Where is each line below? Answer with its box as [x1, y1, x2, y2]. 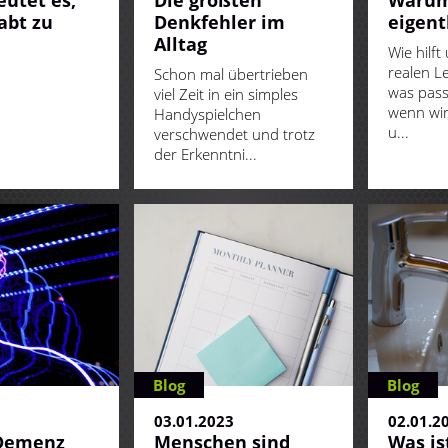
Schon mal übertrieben [154, 64, 308, 85]
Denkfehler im [154, 10, 285, 35]
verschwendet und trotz [154, 124, 315, 145]
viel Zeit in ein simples [154, 84, 298, 105]
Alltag [154, 32, 207, 57]
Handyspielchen [154, 104, 261, 125]
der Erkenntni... [154, 144, 257, 165]
